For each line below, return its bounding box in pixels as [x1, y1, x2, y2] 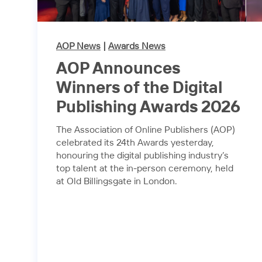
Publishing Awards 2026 [56, 99, 240, 116]
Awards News [108, 42, 166, 51]
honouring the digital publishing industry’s [56, 151, 229, 160]
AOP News [56, 42, 101, 51]
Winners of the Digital [56, 80, 223, 96]
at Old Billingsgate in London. [56, 177, 177, 186]
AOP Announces [56, 60, 180, 77]
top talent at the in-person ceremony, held [56, 164, 233, 173]
